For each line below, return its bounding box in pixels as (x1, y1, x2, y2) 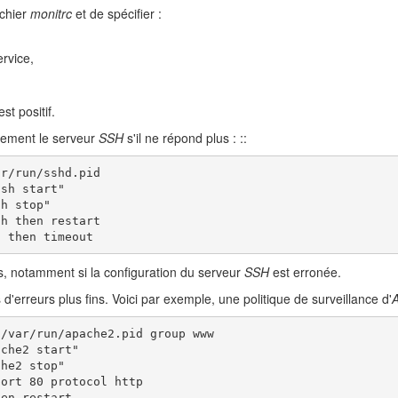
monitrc (30, 4, 72, 23)
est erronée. (269, 263, 341, 282)
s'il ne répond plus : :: (123, 129, 247, 147)
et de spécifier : (72, 4, 162, 23)
